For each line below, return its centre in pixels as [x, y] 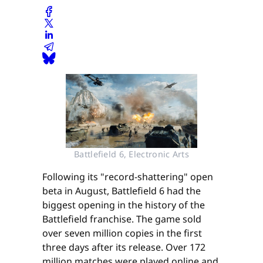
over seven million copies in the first [122, 233]
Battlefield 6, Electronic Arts [131, 154]
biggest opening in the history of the [124, 205]
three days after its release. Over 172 [124, 247]
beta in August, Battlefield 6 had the [122, 191]
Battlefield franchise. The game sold [122, 219]
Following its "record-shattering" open [128, 177]
